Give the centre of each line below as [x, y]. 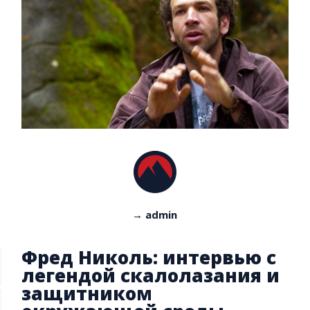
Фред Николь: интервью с [149, 258]
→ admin [155, 215]
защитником [87, 294]
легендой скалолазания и [151, 276]
